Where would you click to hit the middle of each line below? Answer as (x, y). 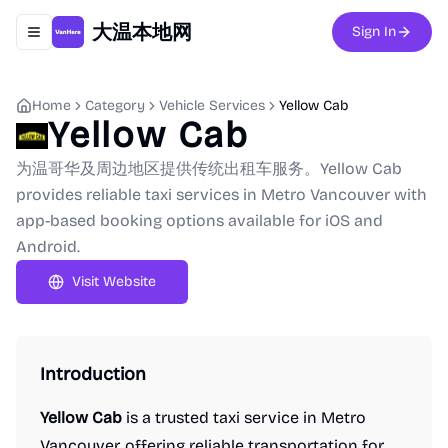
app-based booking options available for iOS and (199, 220)
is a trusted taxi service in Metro (244, 417)
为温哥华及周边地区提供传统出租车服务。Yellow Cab (209, 168)
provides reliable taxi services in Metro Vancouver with (221, 194)
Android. (48, 246)
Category (115, 105)
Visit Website (114, 281)
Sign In (374, 31)
